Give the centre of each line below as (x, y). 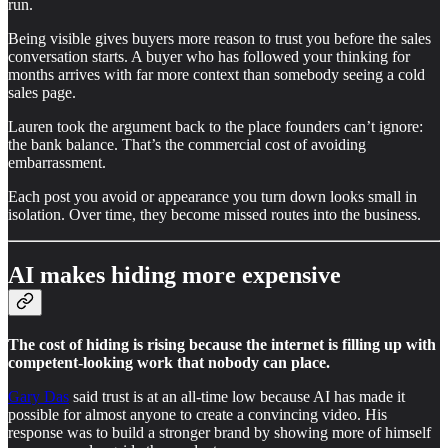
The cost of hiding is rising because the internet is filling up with (222, 344)
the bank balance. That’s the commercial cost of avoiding (187, 145)
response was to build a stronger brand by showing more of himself (219, 432)
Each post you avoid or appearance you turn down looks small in (212, 197)
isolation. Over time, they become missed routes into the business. (214, 215)
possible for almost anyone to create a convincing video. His (197, 414)
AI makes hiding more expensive (174, 274)
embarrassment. (57, 163)
